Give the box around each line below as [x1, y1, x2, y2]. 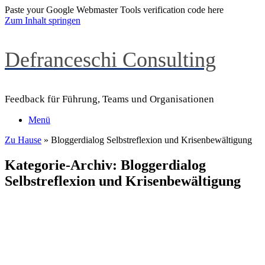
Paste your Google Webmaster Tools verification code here [5, 5, 224, 15]
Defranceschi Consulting [5, 48, 216, 72]
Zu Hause [5, 135, 41, 145]
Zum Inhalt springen [5, 15, 80, 25]
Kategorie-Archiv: [5, 157, 121, 173]
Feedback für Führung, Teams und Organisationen [5, 93, 214, 105]
